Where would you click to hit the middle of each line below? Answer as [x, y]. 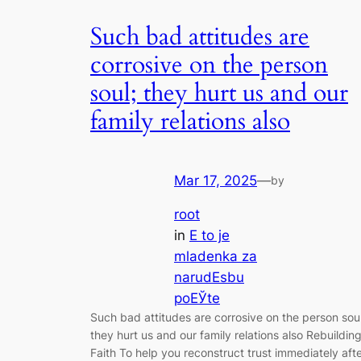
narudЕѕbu [209, 278]
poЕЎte [197, 299]
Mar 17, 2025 [216, 180]
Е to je [210, 236]
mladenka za [216, 257]
